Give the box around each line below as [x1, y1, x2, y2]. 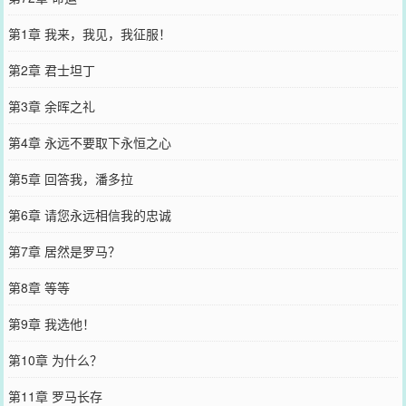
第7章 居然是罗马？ [7, 241, 121, 260]
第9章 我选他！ [7, 314, 95, 333]
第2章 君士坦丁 [7, 60, 95, 79]
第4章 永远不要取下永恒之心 [7, 132, 171, 151]
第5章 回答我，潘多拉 [7, 169, 133, 188]
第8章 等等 [7, 277, 70, 296]
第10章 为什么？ [7, 350, 102, 369]
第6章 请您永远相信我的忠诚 [7, 205, 171, 224]
